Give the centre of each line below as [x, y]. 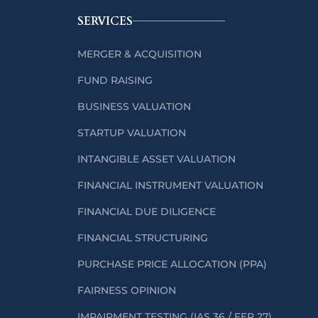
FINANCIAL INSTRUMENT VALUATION [170, 185]
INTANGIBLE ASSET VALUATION [157, 159]
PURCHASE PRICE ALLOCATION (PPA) [172, 264]
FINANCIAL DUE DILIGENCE [147, 211]
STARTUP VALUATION [132, 132]
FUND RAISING [115, 80]
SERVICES [105, 21]
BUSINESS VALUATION [134, 106]
